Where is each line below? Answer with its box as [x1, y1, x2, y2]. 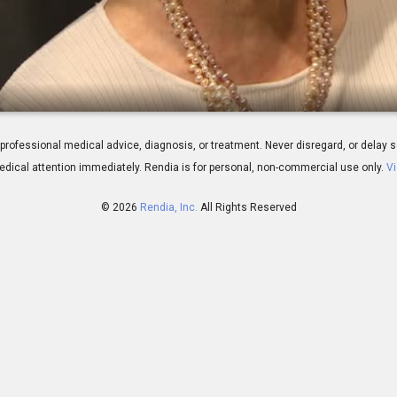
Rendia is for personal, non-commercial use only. [144, 161, 384, 175]
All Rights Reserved [199, 201, 297, 214]
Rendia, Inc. [139, 201, 198, 214]
